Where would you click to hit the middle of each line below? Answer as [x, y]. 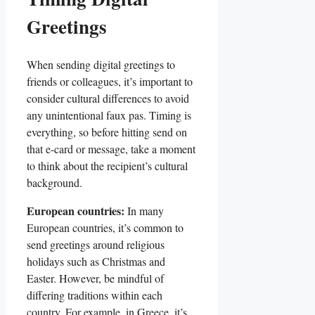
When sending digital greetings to [101, 65]
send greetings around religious [96, 245]
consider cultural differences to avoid [108, 98]
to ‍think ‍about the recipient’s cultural [107, 166]
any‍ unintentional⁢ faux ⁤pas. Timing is [109, 115]
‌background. [54, 183]
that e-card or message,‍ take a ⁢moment [111, 149]
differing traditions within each [95, 295]
